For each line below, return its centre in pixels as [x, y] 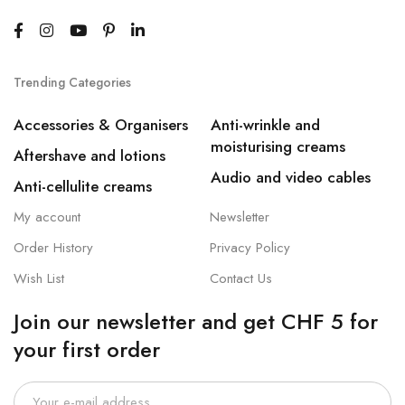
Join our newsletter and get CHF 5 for [196, 322]
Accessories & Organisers [101, 125]
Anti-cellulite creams [83, 187]
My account [47, 217]
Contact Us [240, 279]
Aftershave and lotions [89, 156]
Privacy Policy [250, 248]
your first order [87, 350]
